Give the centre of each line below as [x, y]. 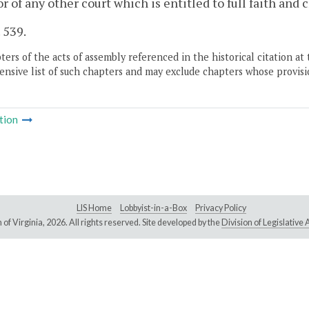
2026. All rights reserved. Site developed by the [133, 223]
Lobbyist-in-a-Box [153, 208]
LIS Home [94, 208]
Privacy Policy [221, 208]
